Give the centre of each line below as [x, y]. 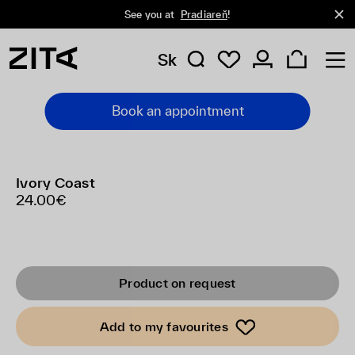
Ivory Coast [55, 183]
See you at [151, 14]
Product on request [177, 283]
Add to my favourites [164, 326]
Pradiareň [204, 14]
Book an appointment [177, 111]
